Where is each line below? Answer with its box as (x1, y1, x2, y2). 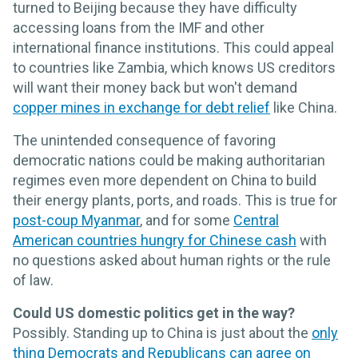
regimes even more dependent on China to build (13, 172, 316, 189)
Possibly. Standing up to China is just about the (13, 324, 312, 342)
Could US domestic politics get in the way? (13, 304, 295, 322)
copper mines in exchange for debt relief (13, 99, 270, 117)
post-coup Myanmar (13, 212, 140, 229)
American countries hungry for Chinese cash (13, 232, 296, 249)
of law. (13, 272, 54, 289)
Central (233, 212, 279, 229)
